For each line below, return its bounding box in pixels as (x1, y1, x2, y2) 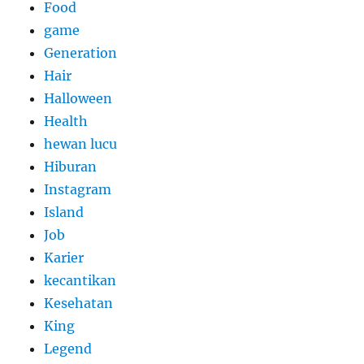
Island (44, 204, 84, 221)
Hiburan (44, 158, 97, 175)
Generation (44, 45, 118, 62)
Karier (44, 249, 84, 266)
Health (44, 113, 89, 130)
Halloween (44, 90, 113, 107)
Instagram (44, 181, 112, 198)
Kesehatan (44, 295, 114, 312)
